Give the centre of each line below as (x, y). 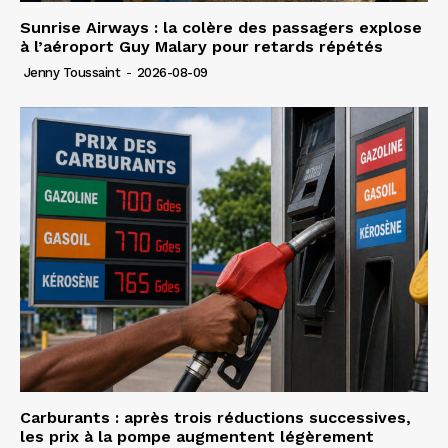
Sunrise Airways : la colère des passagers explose (221, 27)
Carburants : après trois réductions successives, (215, 418)
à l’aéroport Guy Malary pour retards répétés (201, 46)
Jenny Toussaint (71, 72)
